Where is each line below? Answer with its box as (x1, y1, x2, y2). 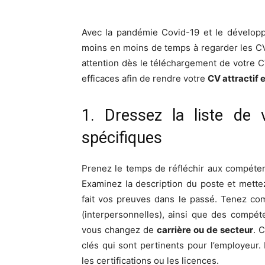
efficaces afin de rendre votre (82, 72, 208, 84)
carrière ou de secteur (156, 224, 253, 235)
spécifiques (82, 128, 162, 147)
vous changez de (82, 224, 157, 235)
